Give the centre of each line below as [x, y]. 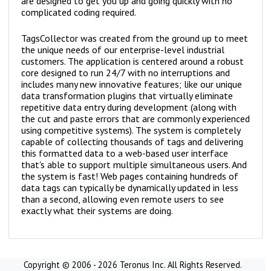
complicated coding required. [79, 12]
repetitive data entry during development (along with [129, 107]
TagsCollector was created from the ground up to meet [135, 38]
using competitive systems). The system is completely [131, 130]
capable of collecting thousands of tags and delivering [132, 142]
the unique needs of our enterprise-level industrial [123, 50]
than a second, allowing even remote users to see [122, 199]
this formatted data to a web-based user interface [125, 153]
